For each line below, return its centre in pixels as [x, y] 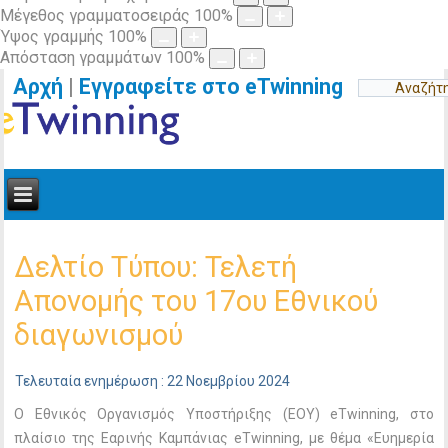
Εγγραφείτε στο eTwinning [219, 86]
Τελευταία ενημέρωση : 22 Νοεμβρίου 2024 [153, 381]
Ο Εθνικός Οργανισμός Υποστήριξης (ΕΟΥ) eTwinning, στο [224, 414]
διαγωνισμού [99, 335]
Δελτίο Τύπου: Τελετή [156, 267]
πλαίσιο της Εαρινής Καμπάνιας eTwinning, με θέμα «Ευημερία [224, 438]
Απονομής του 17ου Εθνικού [196, 301]
